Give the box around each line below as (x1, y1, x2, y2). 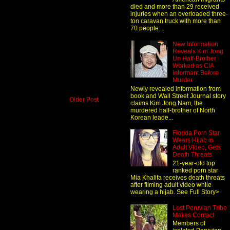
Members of (172, 219, 205, 227)
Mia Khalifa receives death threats (130, 174, 225, 181)
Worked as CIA (172, 62, 214, 70)
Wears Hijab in (172, 137, 214, 144)
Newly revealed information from (130, 85, 221, 92)
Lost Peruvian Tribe (172, 204, 227, 212)
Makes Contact (172, 211, 214, 219)
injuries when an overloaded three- (130, 10, 228, 18)
